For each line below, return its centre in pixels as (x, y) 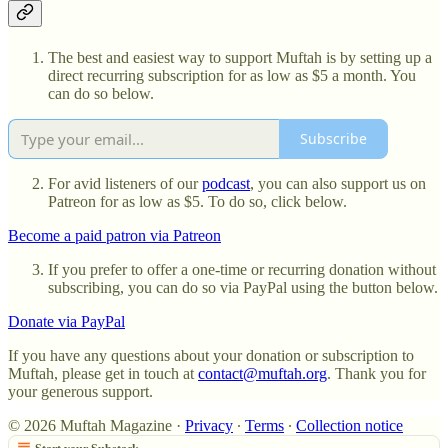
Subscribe (333, 139)
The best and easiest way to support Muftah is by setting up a (240, 57)
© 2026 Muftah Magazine (90, 425)
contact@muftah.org (262, 373)
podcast (226, 183)
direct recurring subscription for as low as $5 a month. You (232, 75)
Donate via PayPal (66, 321)
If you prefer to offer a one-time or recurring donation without (242, 269)
